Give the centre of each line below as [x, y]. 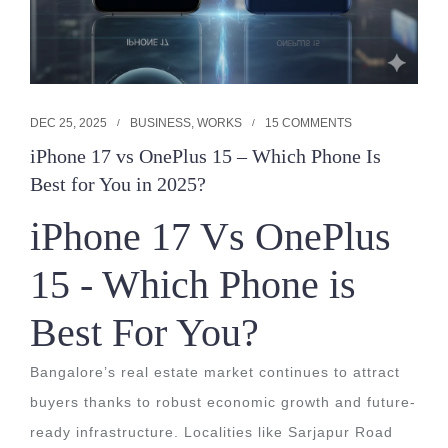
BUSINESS [160, 123]
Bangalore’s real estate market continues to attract [215, 372]
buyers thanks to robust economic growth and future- [223, 402]
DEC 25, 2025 [68, 123]
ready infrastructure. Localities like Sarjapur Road [211, 432]
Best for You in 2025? [118, 184]
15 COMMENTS [308, 123]
